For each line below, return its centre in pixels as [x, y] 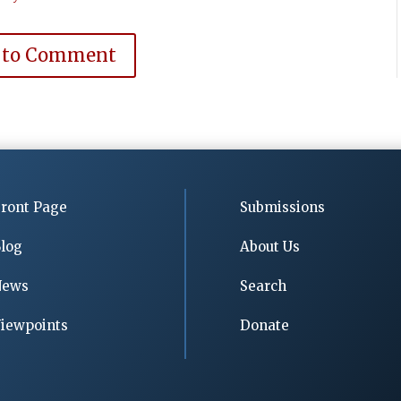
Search [264, 286]
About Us [270, 247]
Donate [265, 326]
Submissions [283, 208]
